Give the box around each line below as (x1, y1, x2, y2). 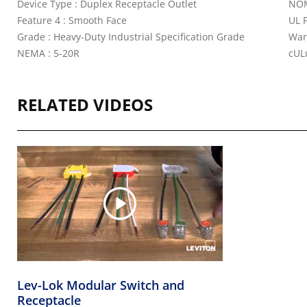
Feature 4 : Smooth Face (17, 14, 127, 27)
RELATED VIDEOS (17, 93, 153, 116)
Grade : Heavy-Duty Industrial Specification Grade (17, 30, 245, 43)
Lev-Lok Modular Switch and (17, 277, 184, 294)
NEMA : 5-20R (17, 47, 79, 60)
